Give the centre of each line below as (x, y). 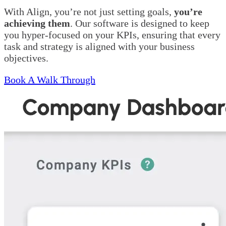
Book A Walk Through (50, 79)
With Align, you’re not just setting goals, (88, 11)
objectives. (26, 58)
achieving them (37, 23)
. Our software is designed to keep (140, 23)
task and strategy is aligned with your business (99, 46)
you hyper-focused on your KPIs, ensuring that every (112, 35)
